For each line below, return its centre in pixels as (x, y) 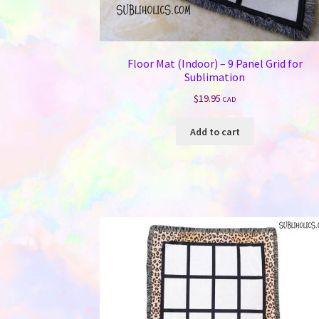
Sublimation (215, 77)
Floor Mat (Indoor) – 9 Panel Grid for (215, 64)
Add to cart (215, 131)
